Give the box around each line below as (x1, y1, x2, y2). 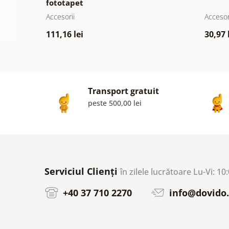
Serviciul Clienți (44, 165, 120, 177)
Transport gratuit (88, 85, 159, 97)
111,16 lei (45, 28, 83, 40)
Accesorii (45, 11, 75, 21)
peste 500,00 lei (88, 98, 142, 108)
